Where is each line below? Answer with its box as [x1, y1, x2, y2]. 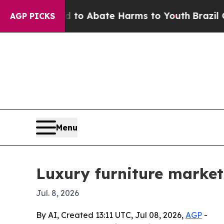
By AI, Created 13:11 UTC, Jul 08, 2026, [36, 209, 185, 220]
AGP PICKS [10, 11, 55, 21]
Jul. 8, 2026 [36, 187, 79, 198]
